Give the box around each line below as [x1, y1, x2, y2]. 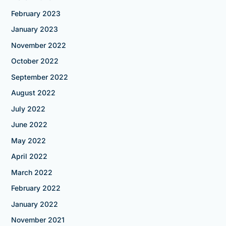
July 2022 [11, 104, 45, 113]
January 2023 [11, 25, 58, 34]
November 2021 [11, 215, 65, 224]
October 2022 [11, 56, 59, 66]
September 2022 [11, 72, 68, 81]
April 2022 [11, 152, 47, 161]
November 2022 [11, 40, 66, 49]
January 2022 [11, 199, 58, 208]
